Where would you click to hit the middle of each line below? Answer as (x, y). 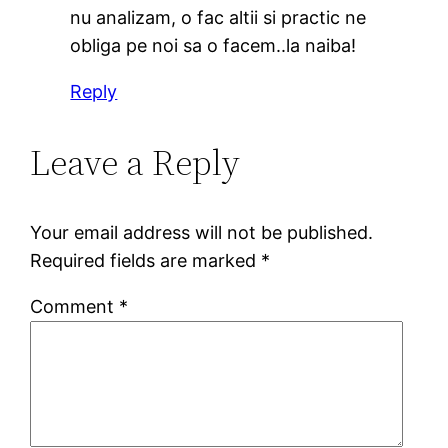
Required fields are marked (146, 260)
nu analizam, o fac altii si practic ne (218, 17)
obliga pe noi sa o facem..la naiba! (213, 45)
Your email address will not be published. (202, 232)
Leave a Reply (135, 162)
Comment (75, 306)
